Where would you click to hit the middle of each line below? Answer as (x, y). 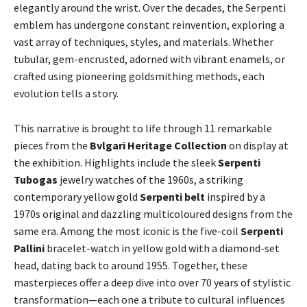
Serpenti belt (173, 197)
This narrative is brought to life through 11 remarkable (143, 128)
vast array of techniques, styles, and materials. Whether (144, 42)
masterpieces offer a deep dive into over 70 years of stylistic (152, 282)
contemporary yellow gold (77, 197)
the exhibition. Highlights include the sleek (116, 162)
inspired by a (236, 197)
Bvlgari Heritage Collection (159, 145)
